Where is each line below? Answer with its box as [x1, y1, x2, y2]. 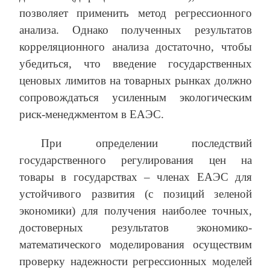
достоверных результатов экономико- [19, 221, 252, 234]
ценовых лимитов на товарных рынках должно [19, 74, 252, 87]
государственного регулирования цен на [19, 153, 252, 166]
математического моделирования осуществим [19, 237, 252, 251]
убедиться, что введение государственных [19, 57, 252, 70]
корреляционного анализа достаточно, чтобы [19, 40, 252, 53]
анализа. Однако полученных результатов [19, 23, 252, 36]
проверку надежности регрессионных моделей [19, 254, 252, 268]
